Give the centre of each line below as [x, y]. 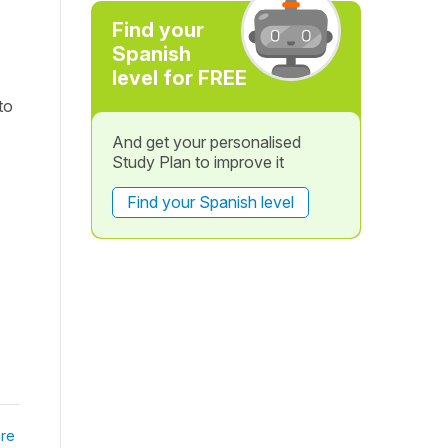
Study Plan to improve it [197, 162]
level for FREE [179, 78]
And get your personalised [206, 142]
